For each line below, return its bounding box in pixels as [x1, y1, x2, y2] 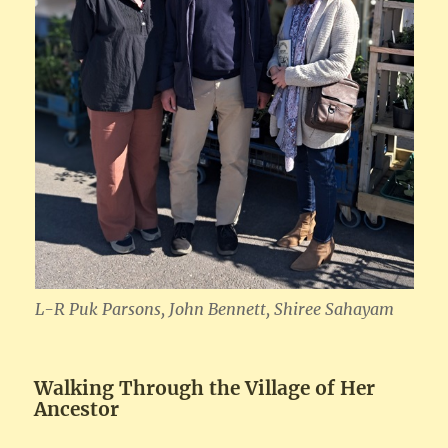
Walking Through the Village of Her [34, 376, 376, 401]
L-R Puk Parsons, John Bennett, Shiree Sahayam [34, 299, 394, 320]
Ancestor [34, 397, 120, 422]
